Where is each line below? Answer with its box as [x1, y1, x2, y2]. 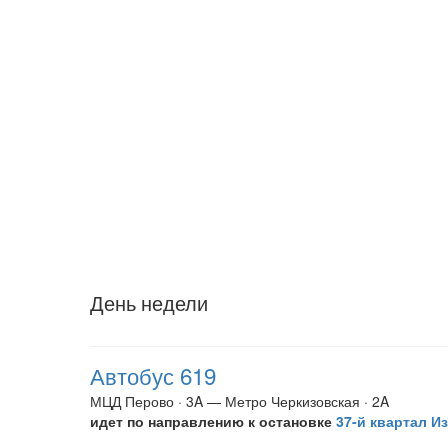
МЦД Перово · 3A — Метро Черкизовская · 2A [90, 391, 389, 411]
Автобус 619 [90, 359, 216, 391]
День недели [90, 288, 208, 317]
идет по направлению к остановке [90, 411, 336, 431]
